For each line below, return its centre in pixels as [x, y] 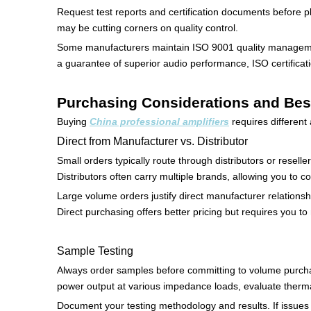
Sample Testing [95, 251]
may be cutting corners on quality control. [148, 28]
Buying [73, 121]
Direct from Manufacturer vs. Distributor [152, 141]
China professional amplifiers [159, 121]
